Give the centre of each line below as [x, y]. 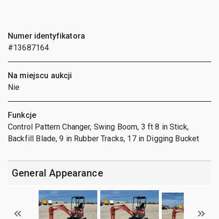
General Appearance [57, 173]
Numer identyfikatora [46, 36]
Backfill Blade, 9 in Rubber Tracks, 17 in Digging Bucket [104, 138]
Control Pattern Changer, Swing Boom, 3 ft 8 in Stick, [98, 127]
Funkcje [22, 115]
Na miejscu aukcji [40, 75]
